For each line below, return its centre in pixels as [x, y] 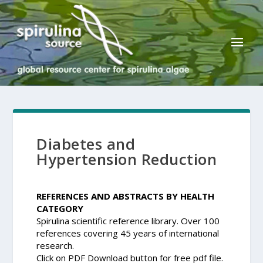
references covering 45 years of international [128, 233]
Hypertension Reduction [127, 159]
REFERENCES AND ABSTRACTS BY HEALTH [126, 196]
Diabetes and [86, 144]
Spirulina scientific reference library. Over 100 [128, 221]
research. [55, 246]
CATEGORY [60, 209]
